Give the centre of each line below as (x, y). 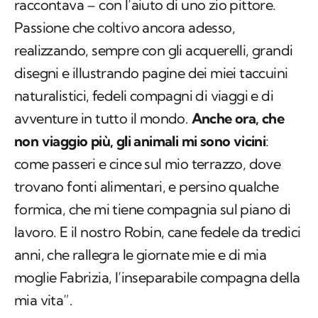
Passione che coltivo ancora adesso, (125, 28)
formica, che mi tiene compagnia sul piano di (153, 209)
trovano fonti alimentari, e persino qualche (147, 187)
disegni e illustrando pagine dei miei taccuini (151, 73)
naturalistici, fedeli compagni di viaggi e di (144, 96)
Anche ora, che (238, 119)
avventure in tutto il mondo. (103, 119)
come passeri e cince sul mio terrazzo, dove (148, 164)
